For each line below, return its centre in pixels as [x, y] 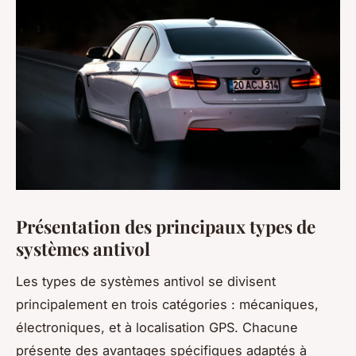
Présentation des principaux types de [166, 226]
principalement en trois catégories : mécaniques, [167, 304]
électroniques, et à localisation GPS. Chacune [157, 327]
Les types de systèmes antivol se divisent [146, 281]
